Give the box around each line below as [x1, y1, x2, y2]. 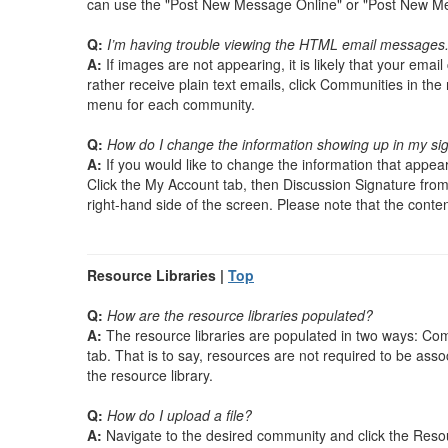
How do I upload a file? [107, 405, 252, 425]
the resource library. [87, 365, 213, 385]
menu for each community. [87, 94, 255, 114]
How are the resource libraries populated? [107, 305, 373, 325]
